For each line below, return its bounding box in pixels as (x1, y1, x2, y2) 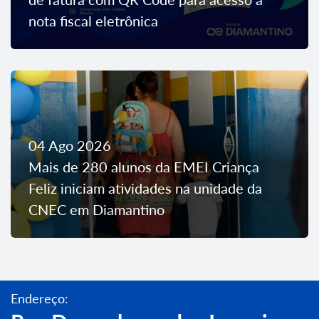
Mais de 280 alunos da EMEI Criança (28, 157, 259, 175)
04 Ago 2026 (28, 136, 111, 154)
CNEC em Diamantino (28, 200, 164, 218)
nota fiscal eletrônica (28, 11, 158, 29)
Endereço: (11, 290, 68, 306)
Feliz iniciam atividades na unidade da (28, 179, 262, 197)
